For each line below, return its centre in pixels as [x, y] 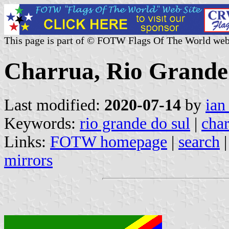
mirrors [28, 160]
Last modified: [54, 105]
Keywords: [42, 123]
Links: [27, 142]
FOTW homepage [109, 142]
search [199, 142]
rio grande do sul [135, 123]
